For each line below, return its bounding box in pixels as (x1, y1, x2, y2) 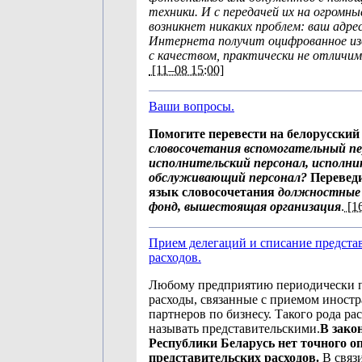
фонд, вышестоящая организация (149, 200, 341, 213)
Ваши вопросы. (149, 99, 234, 113)
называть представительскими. (149, 322, 320, 335)
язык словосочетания (149, 185, 278, 199)
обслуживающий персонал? (149, 170, 310, 184)
